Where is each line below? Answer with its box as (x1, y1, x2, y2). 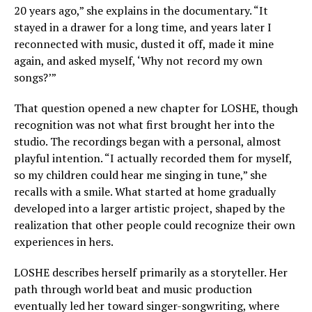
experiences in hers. (14, 234, 114, 249)
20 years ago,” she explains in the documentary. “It (14, 3, 268, 18)
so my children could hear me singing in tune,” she (14, 167, 267, 182)
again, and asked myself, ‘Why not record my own (14, 53, 263, 68)
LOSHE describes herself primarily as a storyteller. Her (14, 265, 288, 280)
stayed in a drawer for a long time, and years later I (14, 19, 272, 35)
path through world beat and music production (14, 281, 252, 297)
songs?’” (14, 70, 56, 85)
